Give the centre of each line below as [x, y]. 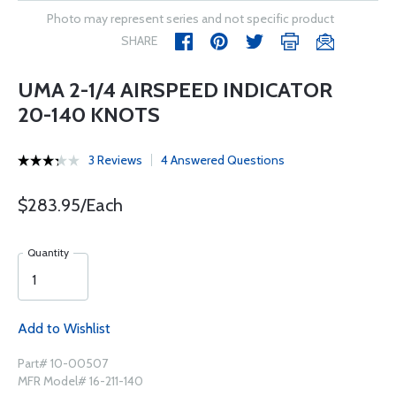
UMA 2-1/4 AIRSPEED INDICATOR [175, 90]
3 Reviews [115, 160]
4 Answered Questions [223, 160]
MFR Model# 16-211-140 [80, 381]
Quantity [48, 252]
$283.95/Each [70, 205]
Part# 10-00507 [63, 363]
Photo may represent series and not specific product [190, 19]
